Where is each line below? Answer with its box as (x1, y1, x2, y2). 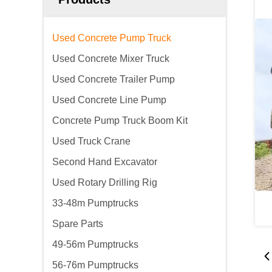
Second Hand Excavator (52, 157, 157, 167)
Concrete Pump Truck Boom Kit (52, 115, 188, 126)
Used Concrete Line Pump (52, 95, 166, 105)
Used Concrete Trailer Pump (52, 74, 175, 84)
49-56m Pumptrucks (52, 239, 138, 250)
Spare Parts (52, 219, 103, 229)
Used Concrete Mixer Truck (52, 53, 169, 64)
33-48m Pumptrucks (52, 198, 138, 208)
